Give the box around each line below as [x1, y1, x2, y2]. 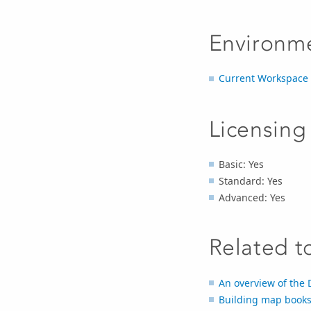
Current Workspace [218, 72, 308, 85]
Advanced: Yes [218, 190, 285, 204]
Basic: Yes [218, 157, 264, 171]
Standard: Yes [218, 174, 283, 187]
